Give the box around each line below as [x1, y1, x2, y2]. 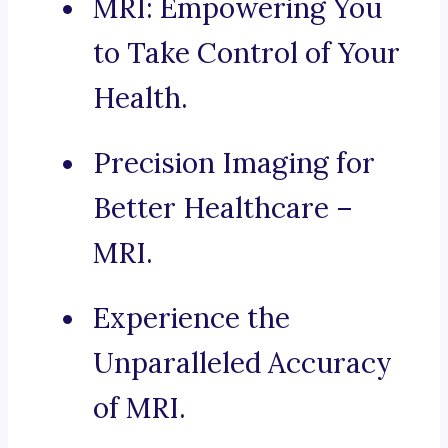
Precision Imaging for [93, 145, 375, 182]
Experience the [93, 300, 290, 337]
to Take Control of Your [93, 35, 400, 72]
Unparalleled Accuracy [93, 345, 392, 382]
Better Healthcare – [93, 190, 353, 227]
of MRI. [93, 390, 186, 427]
